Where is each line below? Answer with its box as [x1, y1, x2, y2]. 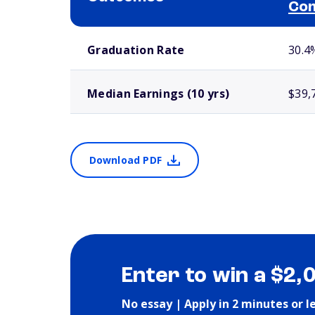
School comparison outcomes [70, 29, 168, 36]
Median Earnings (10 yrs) [87, 86, 230, 101]
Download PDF [89, 153, 162, 167]
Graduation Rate [87, 42, 185, 58]
